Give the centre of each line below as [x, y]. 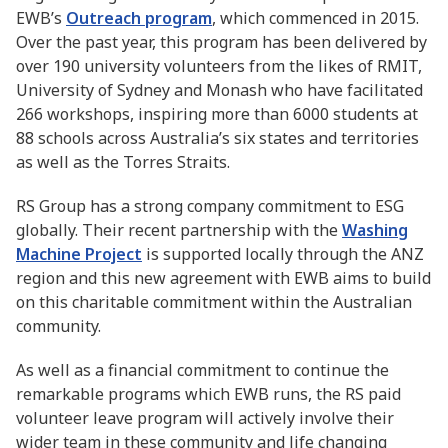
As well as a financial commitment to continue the [202, 370]
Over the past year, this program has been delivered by [221, 42]
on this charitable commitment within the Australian [214, 302]
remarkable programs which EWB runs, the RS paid [208, 394]
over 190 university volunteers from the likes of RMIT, [219, 66]
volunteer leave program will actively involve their [205, 418]
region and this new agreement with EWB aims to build [223, 278]
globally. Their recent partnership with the [179, 230]
